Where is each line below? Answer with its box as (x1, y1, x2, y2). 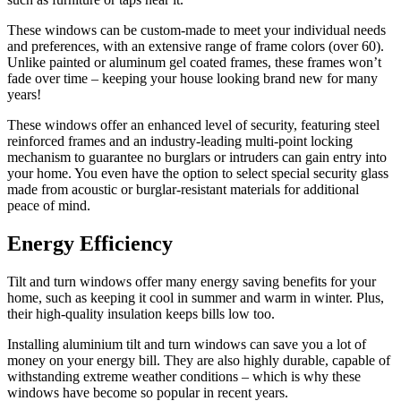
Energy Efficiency (7, 232, 173, 256)
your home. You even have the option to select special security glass (7, 166, 388, 182)
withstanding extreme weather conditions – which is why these (7, 369, 361, 385)
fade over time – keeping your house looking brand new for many (7, 71, 378, 87)
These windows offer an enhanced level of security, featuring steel (7, 117, 380, 133)
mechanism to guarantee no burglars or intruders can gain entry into (7, 149, 387, 166)
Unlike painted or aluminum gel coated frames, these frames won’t (7, 55, 381, 71)
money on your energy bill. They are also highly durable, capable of (7, 353, 390, 369)
